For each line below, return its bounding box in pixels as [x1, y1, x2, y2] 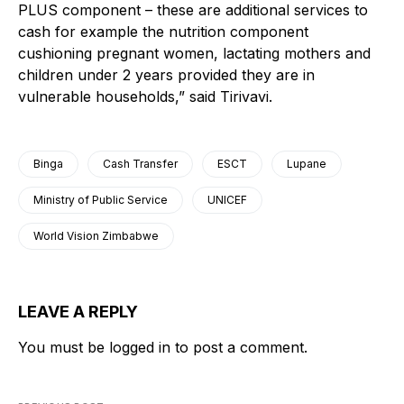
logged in [109, 338, 170, 357]
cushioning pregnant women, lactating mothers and [18, 44, 371, 63]
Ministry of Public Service [33, 193, 168, 207]
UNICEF [207, 193, 247, 207]
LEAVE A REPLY [18, 302, 138, 322]
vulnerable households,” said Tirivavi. [18, 87, 272, 106]
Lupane [287, 157, 326, 171]
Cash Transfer [103, 157, 178, 171]
